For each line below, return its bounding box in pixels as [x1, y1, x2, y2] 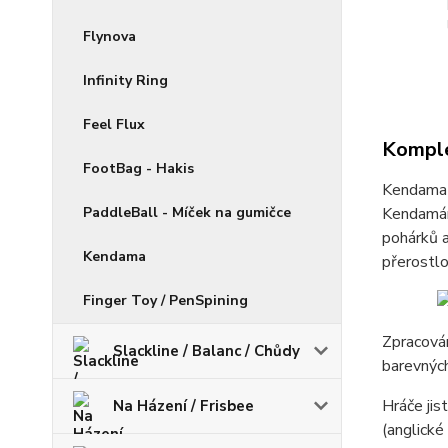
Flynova [83, 27, 136, 46]
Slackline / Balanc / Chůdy [113, 341, 300, 361]
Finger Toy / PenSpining [83, 291, 248, 310]
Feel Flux [83, 115, 145, 134]
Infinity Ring [83, 71, 168, 90]
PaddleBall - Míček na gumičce [83, 203, 291, 222]
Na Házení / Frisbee [113, 396, 254, 416]
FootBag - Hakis [83, 159, 194, 178]
